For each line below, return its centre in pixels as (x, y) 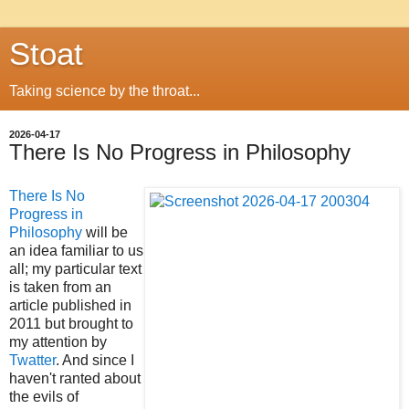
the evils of (44, 396)
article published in (70, 305)
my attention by (58, 341)
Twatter (32, 360)
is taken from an (60, 287)
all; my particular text (75, 268)
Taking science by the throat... (105, 91)
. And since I (95, 360)
